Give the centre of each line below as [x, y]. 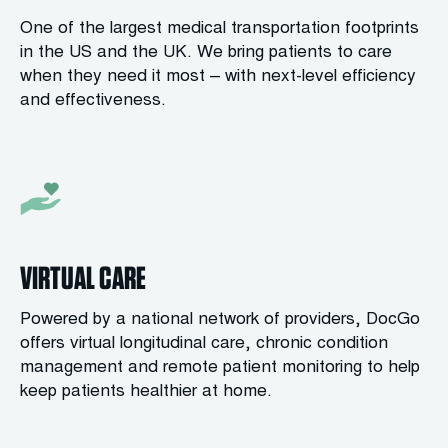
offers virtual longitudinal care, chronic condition [204, 344]
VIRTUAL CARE [83, 277]
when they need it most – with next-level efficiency [218, 77]
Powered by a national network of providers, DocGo [220, 320]
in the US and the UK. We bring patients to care [206, 53]
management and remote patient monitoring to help [220, 368]
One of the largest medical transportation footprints [219, 29]
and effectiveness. [93, 101]
